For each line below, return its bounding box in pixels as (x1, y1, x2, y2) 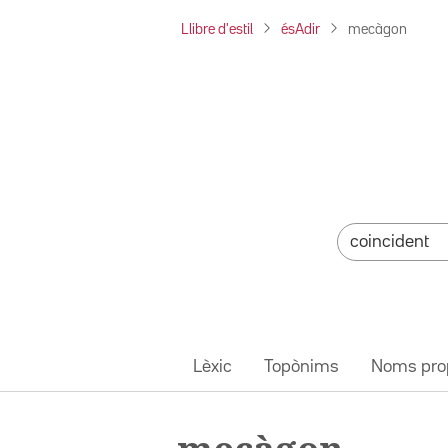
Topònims (264, 358, 339, 375)
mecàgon (348, 23, 407, 36)
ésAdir (281, 23, 320, 36)
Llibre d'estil (181, 23, 253, 36)
